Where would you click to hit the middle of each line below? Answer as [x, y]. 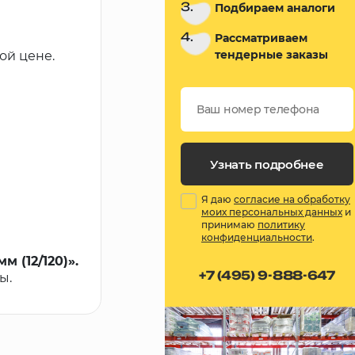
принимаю [229, 225]
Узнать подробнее [267, 164]
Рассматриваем [261, 38]
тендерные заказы [272, 55]
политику [281, 225]
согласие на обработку [292, 199]
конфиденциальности [257, 237]
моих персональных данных [272, 212]
